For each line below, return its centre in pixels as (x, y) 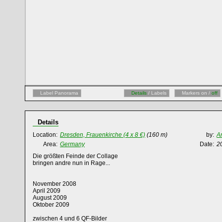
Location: (45, 135)
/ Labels (157, 93)
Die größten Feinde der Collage (75, 156)
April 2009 (47, 191)
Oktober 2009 (51, 205)
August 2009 (50, 198)
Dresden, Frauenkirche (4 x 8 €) (103, 135)
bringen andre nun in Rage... (71, 163)
